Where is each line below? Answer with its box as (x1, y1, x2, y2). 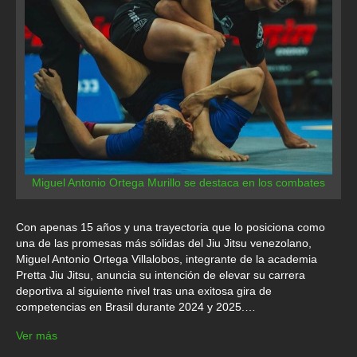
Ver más (16, 329, 57, 343)
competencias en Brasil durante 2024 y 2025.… (16, 300, 256, 314)
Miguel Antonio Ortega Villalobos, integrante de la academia (16, 253, 317, 266)
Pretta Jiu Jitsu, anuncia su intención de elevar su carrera (16, 269, 305, 282)
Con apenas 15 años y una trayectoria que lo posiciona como (16, 221, 325, 234)
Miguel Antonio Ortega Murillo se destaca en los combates (32, 176, 325, 190)
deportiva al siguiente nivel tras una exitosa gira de (16, 284, 272, 298)
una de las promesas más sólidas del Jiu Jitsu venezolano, (16, 237, 312, 250)
